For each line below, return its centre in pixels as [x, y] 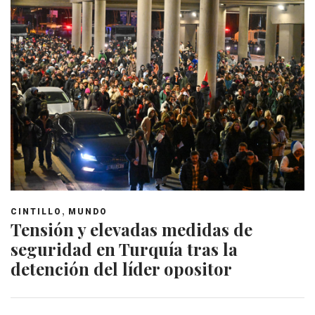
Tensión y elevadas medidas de [131, 229]
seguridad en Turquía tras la [124, 249]
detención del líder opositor [121, 268]
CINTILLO [36, 211]
